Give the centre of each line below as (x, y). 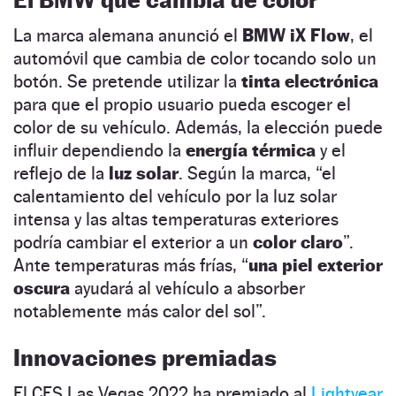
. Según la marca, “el (257, 173)
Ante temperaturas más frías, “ (131, 265)
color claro (298, 242)
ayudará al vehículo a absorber (190, 288)
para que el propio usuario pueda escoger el (182, 104)
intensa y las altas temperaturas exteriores (176, 219)
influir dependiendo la (99, 150)
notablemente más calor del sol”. (140, 311)
